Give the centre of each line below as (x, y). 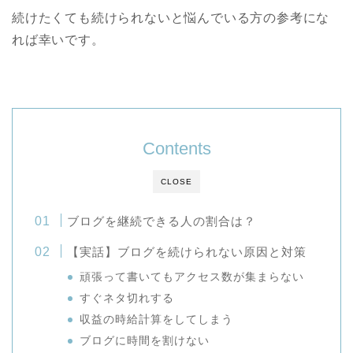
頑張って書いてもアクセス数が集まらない (192, 277)
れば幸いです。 (58, 40)
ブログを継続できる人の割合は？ (162, 221)
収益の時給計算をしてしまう (157, 320)
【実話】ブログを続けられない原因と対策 (187, 252)
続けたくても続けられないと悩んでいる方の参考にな (171, 18)
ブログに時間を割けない (145, 341)
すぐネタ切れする (127, 299)
